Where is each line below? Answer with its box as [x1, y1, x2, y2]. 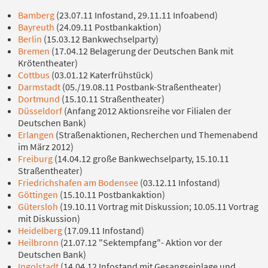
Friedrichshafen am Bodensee [18, 176, 138, 188]
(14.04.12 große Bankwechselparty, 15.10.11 [54, 152, 229, 165]
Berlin [18, 32, 42, 45]
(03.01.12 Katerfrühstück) [50, 68, 153, 81]
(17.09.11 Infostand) [62, 224, 144, 236]
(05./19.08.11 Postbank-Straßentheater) [60, 80, 221, 93]
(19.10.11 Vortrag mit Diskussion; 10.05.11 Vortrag [60, 200, 258, 212]
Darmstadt [18, 80, 60, 93]
